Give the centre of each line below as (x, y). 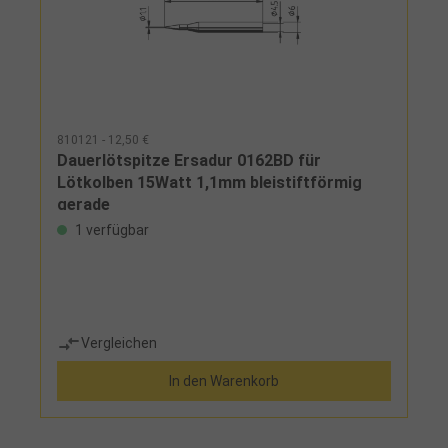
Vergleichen (119, 343)
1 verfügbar (110, 229)
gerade (83, 204)
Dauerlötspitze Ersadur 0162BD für (189, 160)
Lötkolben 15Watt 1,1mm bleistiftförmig (209, 182)
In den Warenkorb (224, 380)
